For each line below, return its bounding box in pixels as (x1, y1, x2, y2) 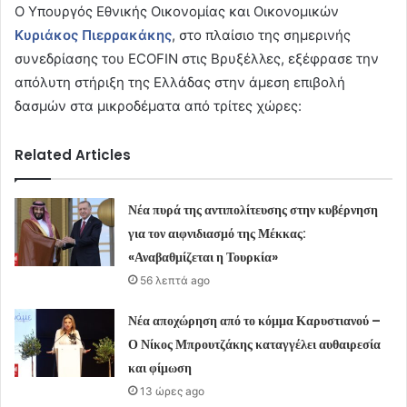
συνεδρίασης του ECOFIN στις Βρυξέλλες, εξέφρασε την (15, 50, 379, 68)
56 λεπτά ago (140, 273, 211, 288)
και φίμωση (128, 359, 193, 378)
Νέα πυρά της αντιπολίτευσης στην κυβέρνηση (128, 201, 379, 220)
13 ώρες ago (140, 384, 205, 399)
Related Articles (15, 145, 131, 165)
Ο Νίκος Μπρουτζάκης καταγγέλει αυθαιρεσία (128, 335, 382, 354)
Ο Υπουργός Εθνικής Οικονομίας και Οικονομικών (15, 3, 339, 21)
